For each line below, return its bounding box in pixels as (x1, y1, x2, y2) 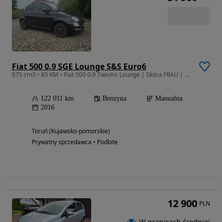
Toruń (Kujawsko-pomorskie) (32, 127, 110, 136)
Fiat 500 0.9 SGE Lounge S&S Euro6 (12, 61, 146, 72)
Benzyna (103, 95, 126, 103)
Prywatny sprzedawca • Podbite (32, 138, 118, 147)
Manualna (155, 95, 182, 103)
